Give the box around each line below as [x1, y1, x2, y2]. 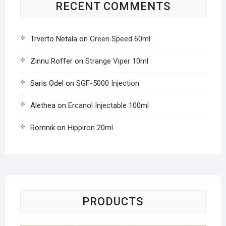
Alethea [30, 101, 55, 110]
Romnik [30, 123, 55, 132]
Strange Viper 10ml [85, 56, 148, 66]
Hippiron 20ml [67, 123, 113, 132]
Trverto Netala [30, 34, 77, 43]
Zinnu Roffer [30, 56, 73, 66]
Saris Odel [30, 79, 64, 88]
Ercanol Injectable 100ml [68, 101, 149, 110]
